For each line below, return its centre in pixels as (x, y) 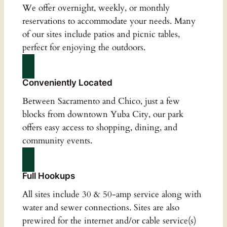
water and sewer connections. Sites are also (101, 207)
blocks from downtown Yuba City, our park (103, 114)
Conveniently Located (67, 82)
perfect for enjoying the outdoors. (84, 47)
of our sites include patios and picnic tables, (101, 34)
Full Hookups (48, 176)
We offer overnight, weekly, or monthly (96, 8)
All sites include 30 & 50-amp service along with (111, 194)
